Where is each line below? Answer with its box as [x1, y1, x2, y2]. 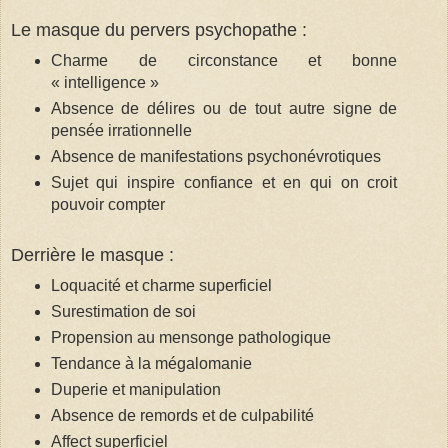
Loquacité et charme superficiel [50, 276, 272, 294]
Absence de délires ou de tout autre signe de [50, 100, 398, 118]
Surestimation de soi [50, 302, 196, 320]
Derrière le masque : [11, 244, 174, 265]
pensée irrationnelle [50, 122, 192, 140]
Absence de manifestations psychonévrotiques [50, 148, 381, 166]
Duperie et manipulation [50, 380, 221, 398]
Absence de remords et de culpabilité [50, 406, 314, 424]
